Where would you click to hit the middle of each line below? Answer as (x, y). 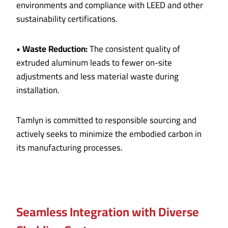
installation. (38, 90)
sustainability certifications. (67, 19)
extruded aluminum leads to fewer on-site (94, 63)
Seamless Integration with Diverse (108, 212)
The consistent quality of (134, 49)
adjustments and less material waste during (97, 77)
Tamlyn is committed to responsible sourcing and (106, 120)
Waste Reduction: (55, 49)
